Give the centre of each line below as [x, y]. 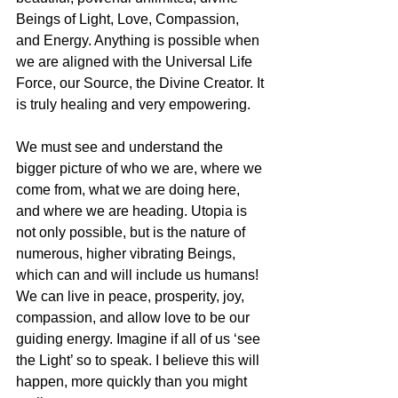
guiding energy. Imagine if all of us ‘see [140, 339]
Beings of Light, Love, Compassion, [129, 20]
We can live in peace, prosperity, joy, [132, 297]
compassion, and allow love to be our [135, 318]
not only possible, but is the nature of [132, 233]
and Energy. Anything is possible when [139, 41]
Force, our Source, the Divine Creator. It [142, 84]
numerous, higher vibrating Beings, [127, 254]
